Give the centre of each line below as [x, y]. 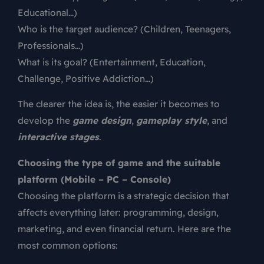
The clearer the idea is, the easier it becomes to [119, 104]
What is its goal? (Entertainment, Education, [112, 62]
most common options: [68, 245]
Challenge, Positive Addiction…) [86, 78]
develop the [45, 121]
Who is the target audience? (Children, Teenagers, [124, 29]
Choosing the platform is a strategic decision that [123, 195]
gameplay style [171, 121]
